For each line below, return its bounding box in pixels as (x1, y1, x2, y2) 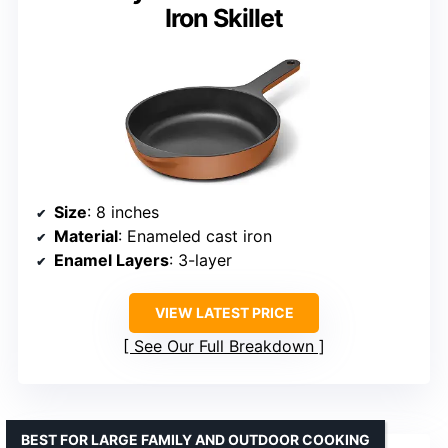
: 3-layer (169, 250, 232, 271)
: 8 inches (87, 202, 159, 223)
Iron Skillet (165, 2, 283, 33)
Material (54, 226, 118, 247)
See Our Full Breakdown (134, 336, 314, 357)
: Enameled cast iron (118, 226, 272, 247)
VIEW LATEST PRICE (154, 304, 294, 322)
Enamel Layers (54, 250, 169, 271)
